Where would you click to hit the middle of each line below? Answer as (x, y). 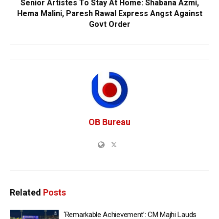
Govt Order (109, 24)
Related (25, 193)
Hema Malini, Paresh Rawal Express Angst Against (109, 14)
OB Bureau (109, 122)
